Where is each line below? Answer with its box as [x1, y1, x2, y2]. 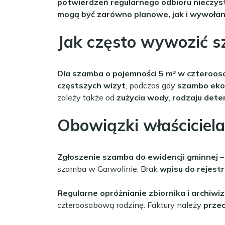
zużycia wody [117, 92, 169, 102]
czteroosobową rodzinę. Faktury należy [57, 199, 203, 210]
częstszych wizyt [57, 80, 126, 90]
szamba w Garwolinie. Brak [57, 163, 160, 174]
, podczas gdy [126, 80, 177, 90]
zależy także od [57, 92, 117, 102]
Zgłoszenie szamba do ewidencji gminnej [57, 151, 218, 162]
